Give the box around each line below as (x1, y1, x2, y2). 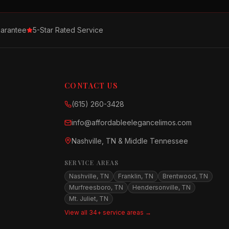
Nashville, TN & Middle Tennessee (72, 136, 188, 145)
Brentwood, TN (163, 172, 208, 180)
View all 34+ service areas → (64, 209, 151, 216)
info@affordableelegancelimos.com (72, 118, 192, 127)
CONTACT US (64, 81, 118, 90)
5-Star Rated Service (33, 26, 103, 34)
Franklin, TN (118, 172, 153, 180)
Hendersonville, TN (132, 184, 191, 191)
